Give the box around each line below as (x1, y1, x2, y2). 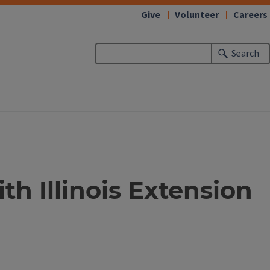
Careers (233, 8, 268, 22)
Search (231, 47, 260, 60)
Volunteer (175, 8, 219, 22)
